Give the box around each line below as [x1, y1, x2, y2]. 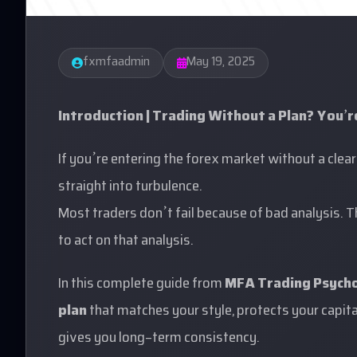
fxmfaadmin [83, 52, 150, 74]
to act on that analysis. [58, 229, 194, 254]
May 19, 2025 [186, 52, 255, 74]
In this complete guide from [58, 272, 222, 297]
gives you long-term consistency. [58, 326, 260, 351]
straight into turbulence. [58, 175, 202, 200]
